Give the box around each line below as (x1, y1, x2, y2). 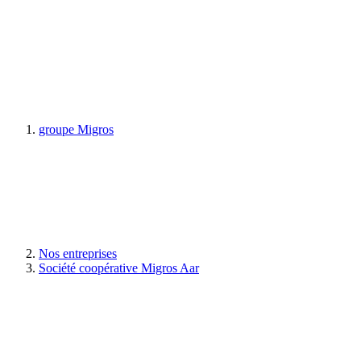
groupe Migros (39, 122, 114, 136)
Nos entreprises (39, 247, 117, 260)
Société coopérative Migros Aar (39, 261, 199, 275)
